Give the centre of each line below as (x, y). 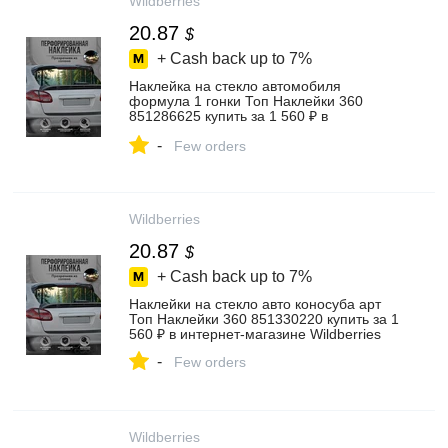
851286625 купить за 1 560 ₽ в (228, 116)
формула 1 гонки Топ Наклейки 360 (246, 101)
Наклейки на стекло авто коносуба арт (255, 304)
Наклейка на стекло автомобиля (235, 86)
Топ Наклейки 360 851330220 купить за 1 (264, 319)
